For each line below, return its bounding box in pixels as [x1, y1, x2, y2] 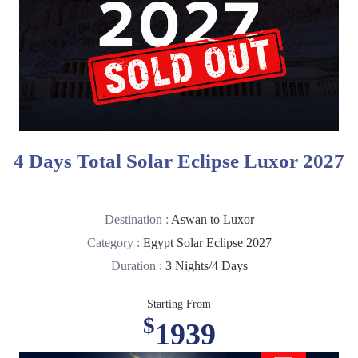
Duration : [110, 259, 165, 273]
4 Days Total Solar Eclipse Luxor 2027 [14, 150, 344, 173]
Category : [86, 236, 143, 250]
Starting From [147, 298, 211, 311]
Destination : [104, 213, 171, 227]
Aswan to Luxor [170, 213, 254, 227]
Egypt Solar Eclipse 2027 [142, 236, 272, 250]
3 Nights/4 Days [165, 259, 248, 273]
